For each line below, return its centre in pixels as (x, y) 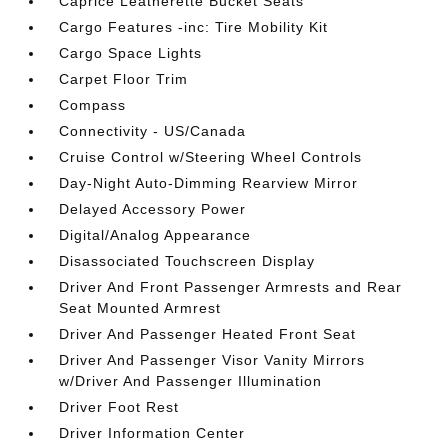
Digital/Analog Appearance (155, 235)
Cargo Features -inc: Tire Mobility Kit (194, 27)
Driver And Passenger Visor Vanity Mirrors (212, 360)
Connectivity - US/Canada (153, 131)
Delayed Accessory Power (153, 209)
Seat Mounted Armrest (140, 308)
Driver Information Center (152, 433)
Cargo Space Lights (131, 53)
